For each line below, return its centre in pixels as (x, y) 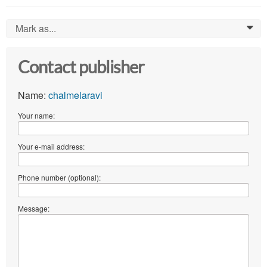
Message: (34, 209)
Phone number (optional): (59, 178)
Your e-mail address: (51, 147)
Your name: (36, 116)
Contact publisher (81, 68)
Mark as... (36, 29)
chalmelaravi (75, 95)
